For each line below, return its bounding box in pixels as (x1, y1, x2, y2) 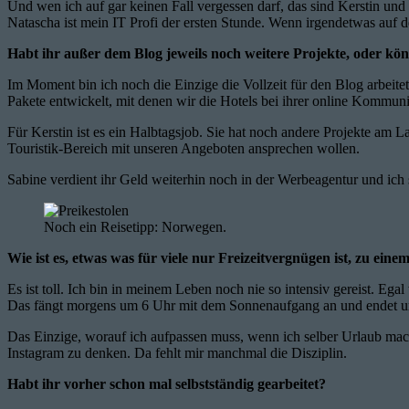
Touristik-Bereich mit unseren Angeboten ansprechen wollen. (7, 140, 360, 156)
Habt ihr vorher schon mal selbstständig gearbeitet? (7, 375, 326, 392)
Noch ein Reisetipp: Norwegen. (44, 218, 226, 235)
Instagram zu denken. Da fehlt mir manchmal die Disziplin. (7, 344, 347, 361)
